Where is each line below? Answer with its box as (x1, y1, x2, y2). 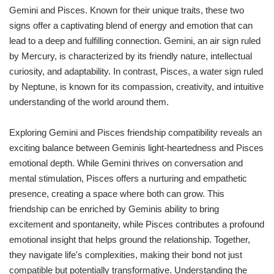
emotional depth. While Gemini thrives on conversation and (9, 158, 243, 169)
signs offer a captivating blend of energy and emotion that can (9, 20, 253, 31)
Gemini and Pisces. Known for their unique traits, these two (9, 5, 244, 16)
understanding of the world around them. (9, 97, 169, 108)
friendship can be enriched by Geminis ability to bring (9, 204, 219, 215)
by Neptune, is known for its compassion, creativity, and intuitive (9, 81, 264, 92)
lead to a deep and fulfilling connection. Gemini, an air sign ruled (9, 35, 261, 46)
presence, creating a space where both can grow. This (9, 188, 224, 199)
